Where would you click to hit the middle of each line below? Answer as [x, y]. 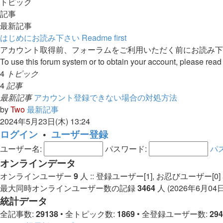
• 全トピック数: [88, 214]
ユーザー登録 [80, 134]
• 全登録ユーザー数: [172, 214]
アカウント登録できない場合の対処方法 [106, 97]
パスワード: [126, 148]
